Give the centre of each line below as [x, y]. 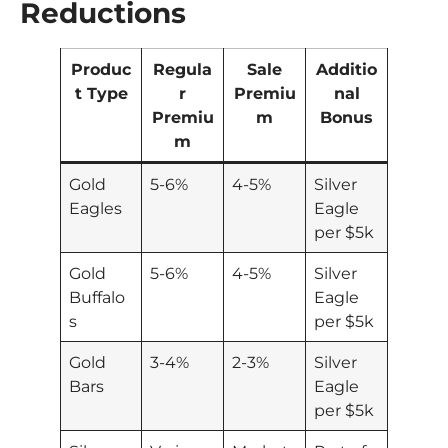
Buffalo [97, 296]
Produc [101, 68]
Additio [346, 68]
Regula [182, 68]
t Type [101, 92]
